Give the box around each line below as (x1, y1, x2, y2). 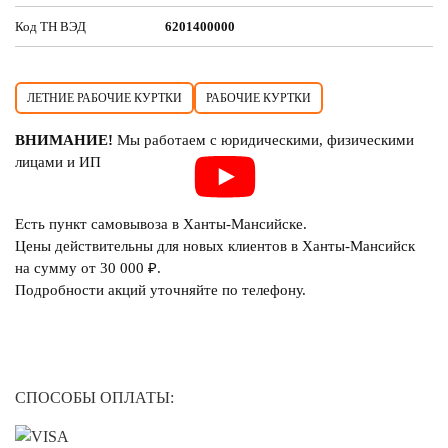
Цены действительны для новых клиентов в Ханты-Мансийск (15, 237, 415, 254)
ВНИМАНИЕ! (15, 131, 113, 148)
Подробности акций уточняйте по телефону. (15, 281, 306, 298)
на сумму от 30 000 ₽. (15, 259, 161, 276)
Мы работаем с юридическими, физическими (113, 131, 414, 148)
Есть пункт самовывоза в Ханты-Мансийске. (15, 215, 307, 232)
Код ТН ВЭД (15, 18, 86, 34)
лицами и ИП (15, 153, 101, 170)
